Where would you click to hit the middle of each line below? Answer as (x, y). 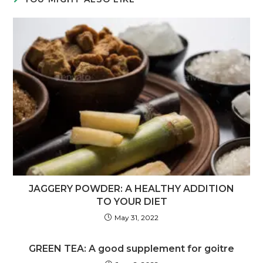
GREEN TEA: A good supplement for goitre (131, 248)
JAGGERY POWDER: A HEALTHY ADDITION (131, 188)
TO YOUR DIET (131, 201)
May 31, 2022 (136, 217)
